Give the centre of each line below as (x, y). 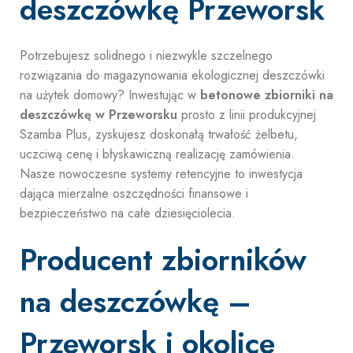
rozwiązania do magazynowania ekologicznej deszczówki (172, 75)
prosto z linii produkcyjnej (247, 115)
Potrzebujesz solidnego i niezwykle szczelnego (146, 56)
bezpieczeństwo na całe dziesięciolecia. (128, 213)
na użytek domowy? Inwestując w (110, 95)
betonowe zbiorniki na (267, 95)
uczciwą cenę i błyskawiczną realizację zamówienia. (157, 154)
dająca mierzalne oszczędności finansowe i (134, 193)
